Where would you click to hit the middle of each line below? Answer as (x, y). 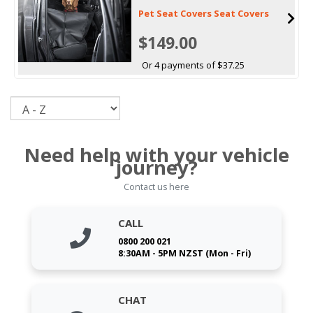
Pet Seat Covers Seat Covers (203, 13)
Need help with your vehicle (156, 154)
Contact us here (156, 187)
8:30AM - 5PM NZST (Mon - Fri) (185, 253)
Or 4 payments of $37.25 (193, 65)
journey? (156, 167)
